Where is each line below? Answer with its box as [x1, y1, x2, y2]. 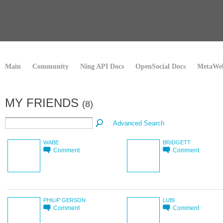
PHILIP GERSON [43, 197, 86, 203]
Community [32, 63, 69, 70]
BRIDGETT [163, 139, 191, 145]
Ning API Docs [80, 63, 124, 70]
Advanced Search [113, 119, 165, 127]
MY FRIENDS [5, 96, 82, 110]
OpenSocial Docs [135, 63, 186, 70]
